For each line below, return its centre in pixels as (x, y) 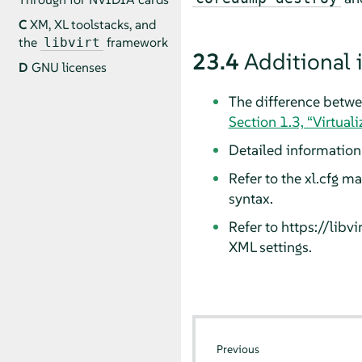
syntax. (250, 198)
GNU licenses (69, 68)
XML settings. (270, 246)
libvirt (72, 43)
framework (135, 43)
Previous (238, 349)
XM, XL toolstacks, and (93, 25)
